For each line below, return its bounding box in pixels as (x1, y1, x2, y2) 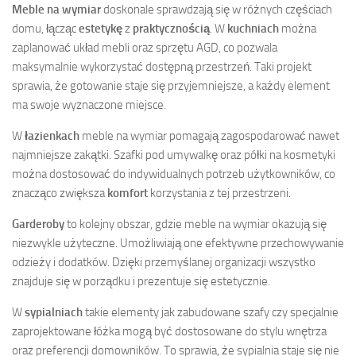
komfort (107, 186, 148, 201)
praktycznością (133, 21, 210, 37)
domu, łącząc (12, 21, 79, 37)
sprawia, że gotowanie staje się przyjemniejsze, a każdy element (12, 79, 330, 94)
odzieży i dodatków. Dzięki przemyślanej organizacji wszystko (12, 255, 315, 270)
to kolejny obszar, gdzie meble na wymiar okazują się (64, 217, 327, 232)
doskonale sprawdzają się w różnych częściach (101, 2, 332, 17)
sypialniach (25, 305, 83, 320)
